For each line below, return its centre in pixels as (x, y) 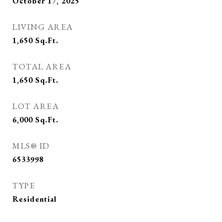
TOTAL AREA (42, 66)
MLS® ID (31, 146)
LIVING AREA (43, 27)
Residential (34, 199)
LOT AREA (36, 106)
